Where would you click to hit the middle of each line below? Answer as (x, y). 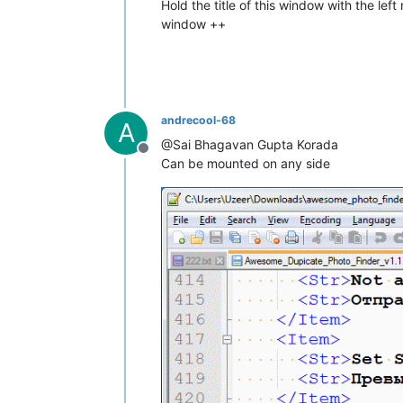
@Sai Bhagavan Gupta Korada (250, 144)
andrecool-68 (198, 120)
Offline (165, 157)
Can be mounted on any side (246, 163)
